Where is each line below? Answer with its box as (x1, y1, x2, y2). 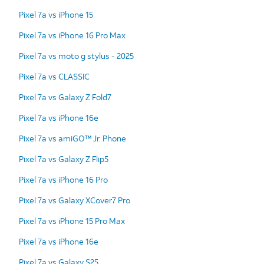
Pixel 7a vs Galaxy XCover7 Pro (19, 194, 130, 206)
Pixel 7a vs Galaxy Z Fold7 (19, 91, 111, 103)
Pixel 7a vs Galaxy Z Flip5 (19, 153, 108, 164)
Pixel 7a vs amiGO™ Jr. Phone (19, 132, 126, 144)
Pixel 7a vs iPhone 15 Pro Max (19, 214, 125, 226)
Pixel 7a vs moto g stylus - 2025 (19, 49, 134, 61)
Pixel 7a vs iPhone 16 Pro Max (19, 29, 126, 41)
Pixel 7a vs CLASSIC (19, 70, 90, 82)
